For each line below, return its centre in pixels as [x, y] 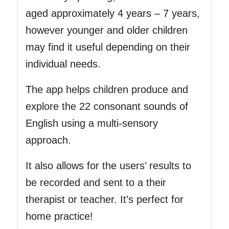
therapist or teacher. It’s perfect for [104, 199]
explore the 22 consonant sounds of [107, 106]
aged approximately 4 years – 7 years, [112, 13]
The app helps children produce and [107, 89]
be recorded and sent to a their [96, 182]
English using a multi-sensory [91, 123]
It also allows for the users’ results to [108, 165]
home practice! [59, 216]
